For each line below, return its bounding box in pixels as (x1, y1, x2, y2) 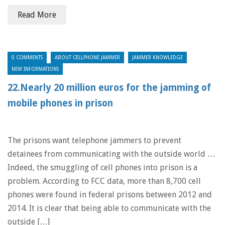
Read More (18, 10, 56, 20)
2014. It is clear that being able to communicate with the (8, 203, 211, 213)
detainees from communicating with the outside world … (8, 149, 215, 159)
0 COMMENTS (12, 55, 43, 60)
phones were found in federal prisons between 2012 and (8, 190, 212, 199)
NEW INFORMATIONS (12, 66, 59, 72)
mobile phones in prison (8, 98, 113, 108)
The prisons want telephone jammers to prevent (8, 136, 181, 145)
